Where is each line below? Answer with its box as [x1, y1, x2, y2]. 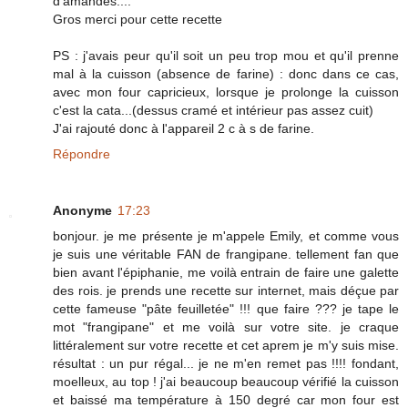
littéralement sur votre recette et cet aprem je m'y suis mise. [53, 337, 399, 352]
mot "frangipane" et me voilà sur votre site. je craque [53, 319, 399, 334]
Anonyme [53, 202, 112, 218]
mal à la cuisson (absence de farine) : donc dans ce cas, [53, 66, 399, 81]
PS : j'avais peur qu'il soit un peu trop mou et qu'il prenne [53, 47, 399, 63]
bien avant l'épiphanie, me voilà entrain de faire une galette [53, 264, 399, 280]
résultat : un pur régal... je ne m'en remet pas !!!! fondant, [53, 355, 399, 371]
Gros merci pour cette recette [53, 11, 222, 26]
